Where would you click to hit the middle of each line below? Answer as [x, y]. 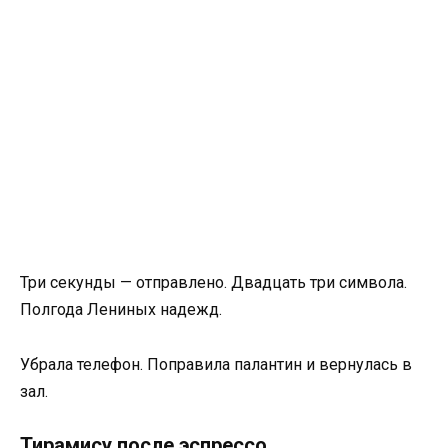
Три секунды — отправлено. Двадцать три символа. [213, 283]
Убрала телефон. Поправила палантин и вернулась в [216, 364]
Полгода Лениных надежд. [121, 310]
